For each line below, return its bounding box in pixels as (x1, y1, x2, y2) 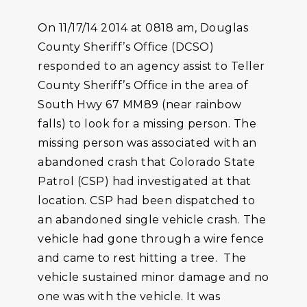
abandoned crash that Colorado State (38, 156, 256, 169)
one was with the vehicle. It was (38, 290, 220, 303)
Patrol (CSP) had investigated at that (38, 175, 251, 188)
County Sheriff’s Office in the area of (38, 79, 248, 92)
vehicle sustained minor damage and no (38, 271, 269, 284)
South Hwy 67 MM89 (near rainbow (38, 98, 242, 111)
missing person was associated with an (38, 136, 257, 149)
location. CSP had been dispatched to (38, 194, 255, 207)
